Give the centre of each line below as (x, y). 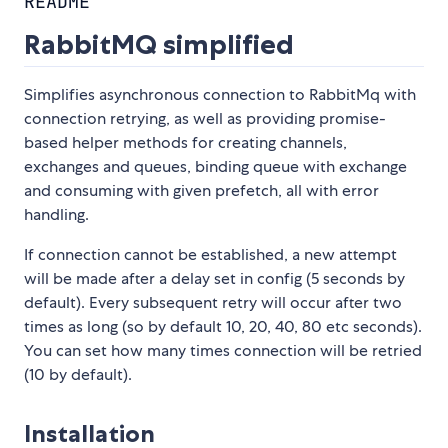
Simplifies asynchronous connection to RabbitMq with (220, 95)
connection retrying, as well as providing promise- (205, 119)
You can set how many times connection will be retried (223, 351)
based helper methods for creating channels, (185, 143)
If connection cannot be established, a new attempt (210, 255)
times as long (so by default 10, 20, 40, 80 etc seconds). (223, 327)
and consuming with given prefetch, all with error (201, 191)
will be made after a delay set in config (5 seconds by (214, 279)
